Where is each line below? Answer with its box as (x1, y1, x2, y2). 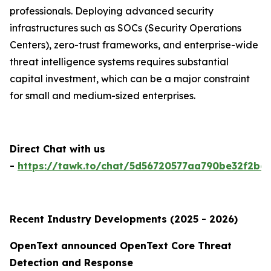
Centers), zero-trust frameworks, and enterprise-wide (10, 39, 258, 51)
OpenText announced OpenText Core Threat (10, 240, 232, 252)
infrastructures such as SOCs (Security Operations (10, 22, 241, 34)
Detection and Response (10, 256, 133, 269)
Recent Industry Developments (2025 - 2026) (10, 213, 238, 226)
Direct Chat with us (10, 143, 105, 155)
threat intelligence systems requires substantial (10, 56, 229, 68)
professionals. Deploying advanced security (10, 5, 214, 18)
